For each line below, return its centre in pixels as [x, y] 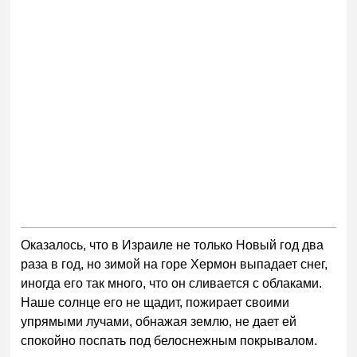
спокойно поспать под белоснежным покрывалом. [171, 341]
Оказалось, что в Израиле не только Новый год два [173, 245]
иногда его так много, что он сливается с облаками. [172, 284]
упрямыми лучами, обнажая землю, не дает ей [159, 322]
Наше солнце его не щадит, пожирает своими [155, 303]
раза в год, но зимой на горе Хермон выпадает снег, [175, 265]
